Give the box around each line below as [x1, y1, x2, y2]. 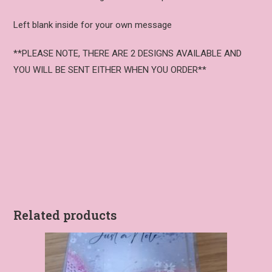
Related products [13, 206, 117, 223]
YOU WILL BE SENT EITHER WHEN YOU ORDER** [13, 64, 207, 75]
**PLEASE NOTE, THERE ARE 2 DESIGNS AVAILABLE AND [13, 47, 242, 59]
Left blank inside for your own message [13, 19, 172, 30]
